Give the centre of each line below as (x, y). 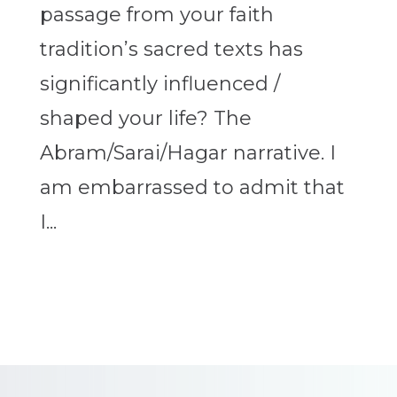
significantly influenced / (160, 84)
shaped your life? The (145, 119)
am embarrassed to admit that (192, 188)
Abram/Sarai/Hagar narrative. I (187, 153)
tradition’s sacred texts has (171, 50)
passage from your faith (156, 15)
